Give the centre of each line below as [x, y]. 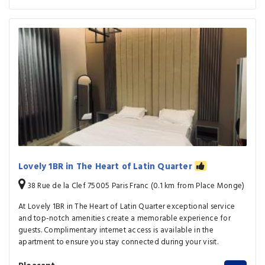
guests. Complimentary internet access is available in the [116, 231]
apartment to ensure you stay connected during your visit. [118, 243]
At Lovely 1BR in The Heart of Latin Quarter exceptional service [127, 207]
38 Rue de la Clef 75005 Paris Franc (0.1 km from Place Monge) [135, 186]
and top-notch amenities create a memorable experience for [125, 219]
